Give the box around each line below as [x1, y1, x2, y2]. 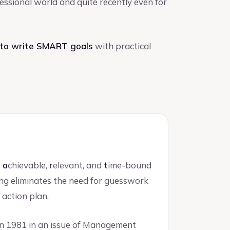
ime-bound [108, 160, 151, 171]
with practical [93, 40, 151, 51]
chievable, [8, 160, 49, 171]
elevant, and [53, 160, 104, 171]
